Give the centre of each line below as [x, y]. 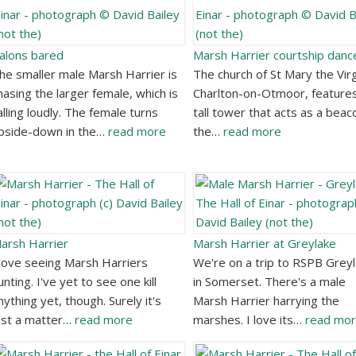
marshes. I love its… [249, 320]
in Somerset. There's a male [269, 282]
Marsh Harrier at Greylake [264, 244]
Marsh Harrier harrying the [266, 301]
